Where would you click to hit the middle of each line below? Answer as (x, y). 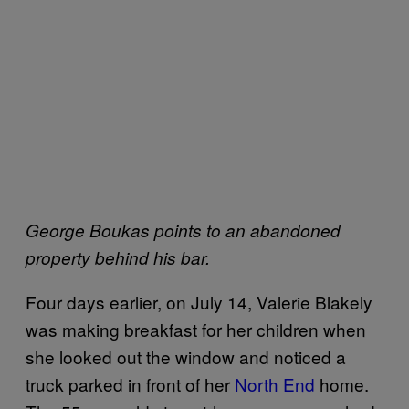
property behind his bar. (120, 257)
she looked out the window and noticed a (186, 357)
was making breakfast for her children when (196, 329)
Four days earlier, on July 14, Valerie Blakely (199, 302)
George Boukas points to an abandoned (183, 230)
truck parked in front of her (130, 384)
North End (275, 384)
